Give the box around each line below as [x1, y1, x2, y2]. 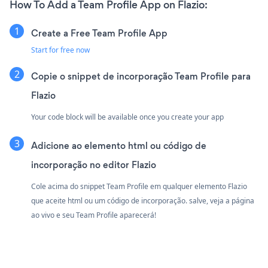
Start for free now [31, 45, 90, 56]
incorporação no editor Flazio [31, 159, 156, 172]
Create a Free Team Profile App [31, 27, 167, 40]
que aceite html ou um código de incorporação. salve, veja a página [31, 196, 254, 206]
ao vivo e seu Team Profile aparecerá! [31, 210, 156, 221]
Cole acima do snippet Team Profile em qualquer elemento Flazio [31, 181, 247, 192]
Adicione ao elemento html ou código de [31, 139, 206, 153]
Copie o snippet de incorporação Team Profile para [31, 70, 251, 83]
